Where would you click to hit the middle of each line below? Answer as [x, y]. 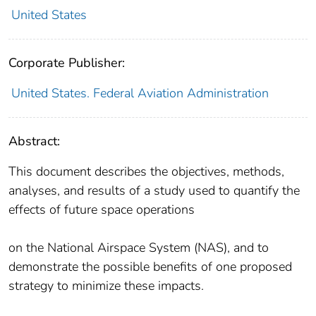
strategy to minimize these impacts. [106, 286]
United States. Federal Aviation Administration [140, 93]
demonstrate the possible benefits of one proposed [150, 267]
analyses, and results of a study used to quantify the [154, 191]
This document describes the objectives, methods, [146, 172]
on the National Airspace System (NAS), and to [139, 248]
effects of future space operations [102, 210]
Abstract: [34, 141]
